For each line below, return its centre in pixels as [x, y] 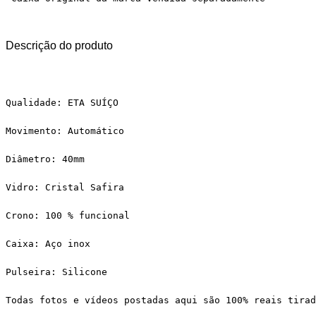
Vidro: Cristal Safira [65, 187]
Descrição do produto [59, 45]
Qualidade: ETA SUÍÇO [62, 102]
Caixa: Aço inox [48, 243]
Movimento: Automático [65, 130]
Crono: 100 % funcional [68, 215]
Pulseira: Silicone [56, 272]
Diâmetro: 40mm [45, 159]
